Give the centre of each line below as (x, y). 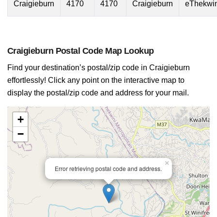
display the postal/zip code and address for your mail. (98, 93)
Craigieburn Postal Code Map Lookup (81, 51)
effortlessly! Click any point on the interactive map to (96, 80)
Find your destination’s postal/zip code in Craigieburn (99, 68)
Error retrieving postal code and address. (108, 168)
